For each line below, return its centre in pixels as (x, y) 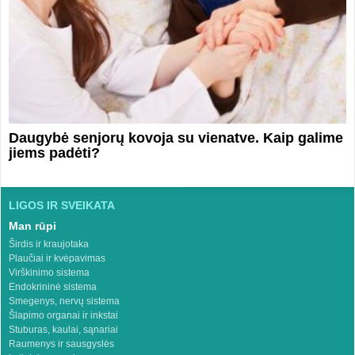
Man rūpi (32, 226)
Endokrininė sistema (52, 287)
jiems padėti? (54, 153)
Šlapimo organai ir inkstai (63, 316)
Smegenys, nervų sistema (64, 302)
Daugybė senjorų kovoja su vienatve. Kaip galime (176, 138)
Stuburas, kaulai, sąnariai (63, 330)
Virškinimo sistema (49, 273)
